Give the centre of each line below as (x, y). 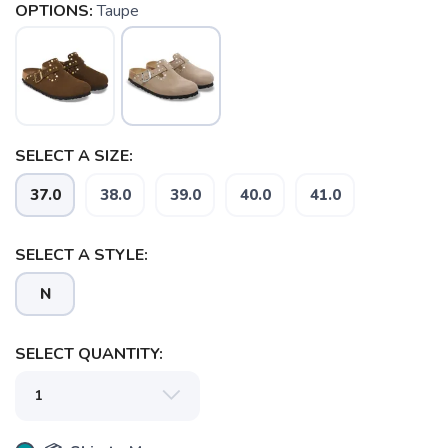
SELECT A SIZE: (74, 156)
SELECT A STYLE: (81, 255)
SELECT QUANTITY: (89, 354)
